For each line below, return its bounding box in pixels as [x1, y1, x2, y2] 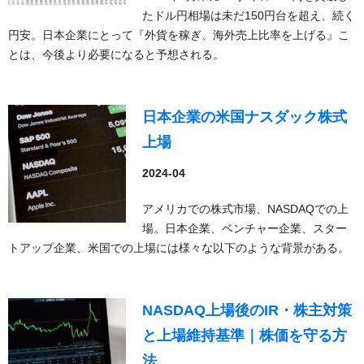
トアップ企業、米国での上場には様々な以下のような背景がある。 [8, 241, 349, 254]
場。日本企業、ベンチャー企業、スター [142, 222, 347, 235]
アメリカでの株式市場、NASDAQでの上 [142, 202, 349, 215]
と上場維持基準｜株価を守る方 [142, 327, 347, 344]
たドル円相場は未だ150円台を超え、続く [142, 9, 355, 22]
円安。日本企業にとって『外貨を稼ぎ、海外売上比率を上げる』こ [8, 28, 349, 41]
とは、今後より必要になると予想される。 [8, 48, 224, 61]
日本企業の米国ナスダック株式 [142, 109, 347, 125]
